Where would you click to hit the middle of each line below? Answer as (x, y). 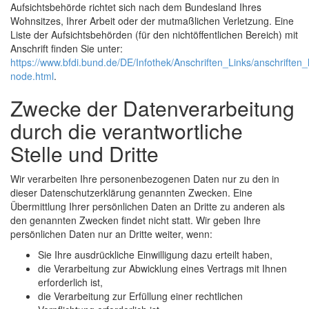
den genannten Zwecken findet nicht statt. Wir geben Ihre (136, 220)
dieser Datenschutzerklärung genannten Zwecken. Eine (131, 193)
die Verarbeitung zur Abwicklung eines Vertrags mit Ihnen (162, 269)
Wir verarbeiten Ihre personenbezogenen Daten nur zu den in (145, 179)
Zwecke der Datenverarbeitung (152, 108)
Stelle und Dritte (84, 154)
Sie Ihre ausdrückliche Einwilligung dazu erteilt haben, (155, 255)
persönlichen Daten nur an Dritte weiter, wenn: (111, 234)
